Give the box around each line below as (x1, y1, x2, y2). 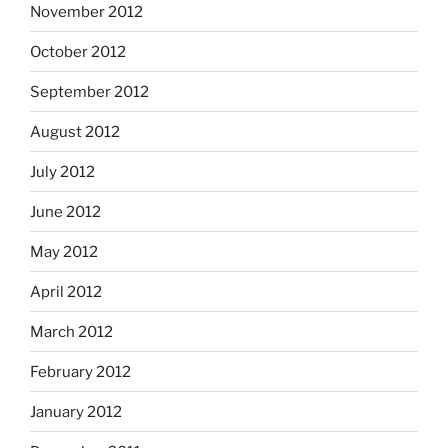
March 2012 (30, 322, 113, 341)
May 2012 (30, 242, 98, 261)
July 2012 (30, 162, 95, 181)
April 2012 (30, 282, 102, 301)
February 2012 (30, 362, 131, 381)
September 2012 (30, 82, 149, 101)
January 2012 (30, 402, 122, 421)
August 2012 (30, 122, 120, 141)
